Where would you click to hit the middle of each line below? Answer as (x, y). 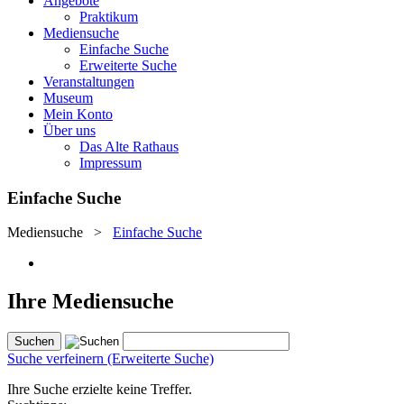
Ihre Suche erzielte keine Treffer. (100, 390)
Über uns (69, 130)
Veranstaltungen (89, 82)
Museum (68, 98)
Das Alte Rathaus (129, 147)
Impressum (110, 163)
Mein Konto (78, 114)
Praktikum (109, 17)
